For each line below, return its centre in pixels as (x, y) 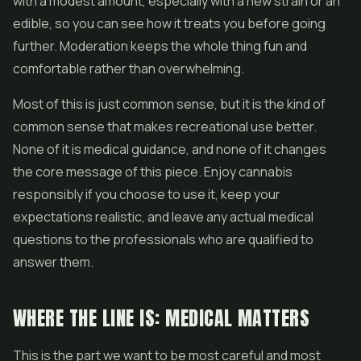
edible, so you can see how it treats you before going (169, 23)
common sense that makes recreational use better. (165, 127)
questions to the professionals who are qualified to (163, 239)
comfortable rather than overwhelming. (129, 68)
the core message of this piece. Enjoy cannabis (153, 172)
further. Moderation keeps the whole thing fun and (160, 46)
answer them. (53, 262)
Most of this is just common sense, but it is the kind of (169, 104)
